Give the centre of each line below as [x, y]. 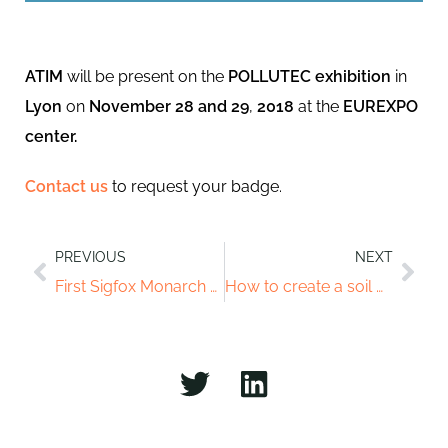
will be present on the [145, 76]
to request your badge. [195, 186]
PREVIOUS [90, 256]
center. [51, 136]
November [130, 106]
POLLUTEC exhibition [309, 76]
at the [318, 106]
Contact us [66, 186]
